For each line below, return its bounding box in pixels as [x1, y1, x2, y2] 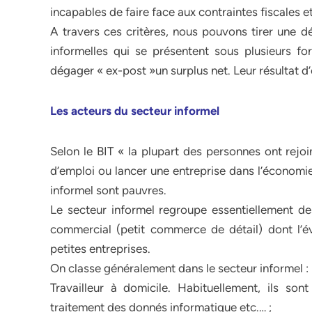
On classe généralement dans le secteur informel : [50, 261, 309, 275]
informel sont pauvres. [50, 183, 166, 197]
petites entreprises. [50, 242, 150, 256]
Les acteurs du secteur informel [50, 104, 219, 118]
